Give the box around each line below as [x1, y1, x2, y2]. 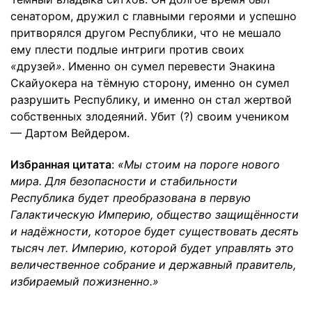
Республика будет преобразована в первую [10, 190, 251, 205]
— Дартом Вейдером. [10, 125, 130, 140]
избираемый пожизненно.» [10, 274, 159, 288]
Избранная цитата [10, 157, 111, 171]
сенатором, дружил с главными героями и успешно [10, 8, 297, 23]
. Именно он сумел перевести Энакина [62, 58, 275, 73]
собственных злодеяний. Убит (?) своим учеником [10, 109, 289, 123]
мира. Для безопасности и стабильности [10, 173, 237, 188]
